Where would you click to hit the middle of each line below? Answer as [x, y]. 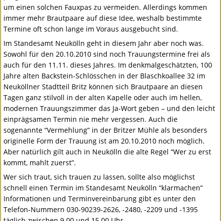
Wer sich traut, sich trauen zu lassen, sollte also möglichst [99, 177]
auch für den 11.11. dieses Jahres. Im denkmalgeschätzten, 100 [108, 65]
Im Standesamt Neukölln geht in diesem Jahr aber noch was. [104, 43]
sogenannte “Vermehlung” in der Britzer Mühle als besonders [106, 130]
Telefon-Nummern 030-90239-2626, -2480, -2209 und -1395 [101, 210]
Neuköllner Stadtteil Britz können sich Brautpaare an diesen [103, 87]
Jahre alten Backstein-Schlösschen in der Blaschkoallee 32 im [105, 76]
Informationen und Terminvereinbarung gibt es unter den [100, 199]
